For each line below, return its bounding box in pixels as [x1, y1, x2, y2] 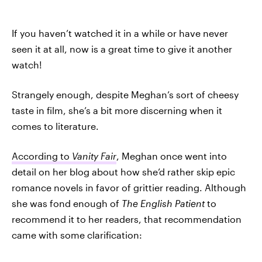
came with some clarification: [12, 229, 142, 240]
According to [12, 150, 72, 161]
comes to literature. [12, 120, 99, 132]
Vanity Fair [72, 150, 116, 161]
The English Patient [122, 198, 205, 209]
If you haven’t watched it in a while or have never [12, 27, 228, 39]
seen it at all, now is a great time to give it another [12, 43, 232, 54]
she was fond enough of [12, 198, 122, 209]
